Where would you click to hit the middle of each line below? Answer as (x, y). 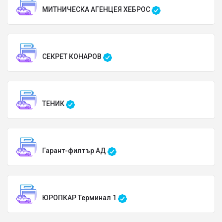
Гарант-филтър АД (75, 151)
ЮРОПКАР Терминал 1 (80, 198)
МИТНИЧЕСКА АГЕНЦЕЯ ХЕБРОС (97, 9)
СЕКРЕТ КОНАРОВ (73, 56)
